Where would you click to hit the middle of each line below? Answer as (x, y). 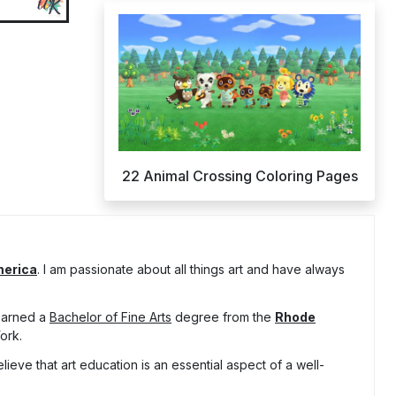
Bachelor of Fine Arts (110, 317)
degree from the (223, 317)
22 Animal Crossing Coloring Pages (240, 176)
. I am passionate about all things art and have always (191, 270)
